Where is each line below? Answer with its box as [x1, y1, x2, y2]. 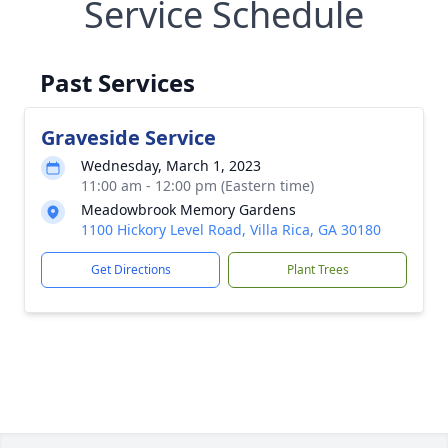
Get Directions [90, 260, 171, 278]
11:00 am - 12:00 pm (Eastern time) [81, 175, 314, 195]
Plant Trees [286, 260, 349, 278]
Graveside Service [41, 123, 216, 151]
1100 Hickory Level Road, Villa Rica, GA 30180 [81, 219, 381, 239]
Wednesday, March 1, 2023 [81, 155, 261, 175]
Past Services [40, 65, 195, 99]
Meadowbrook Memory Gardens [81, 199, 296, 219]
